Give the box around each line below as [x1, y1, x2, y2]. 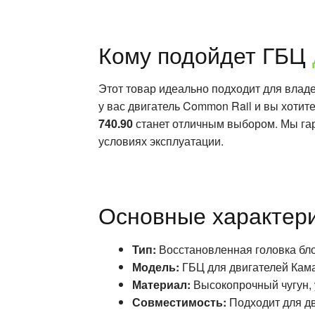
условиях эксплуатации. [98, 133, 224, 150]
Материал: [132, 276, 191, 292]
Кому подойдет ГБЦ [98, 37, 313, 70]
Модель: [132, 258, 180, 275]
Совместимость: [132, 293, 227, 310]
